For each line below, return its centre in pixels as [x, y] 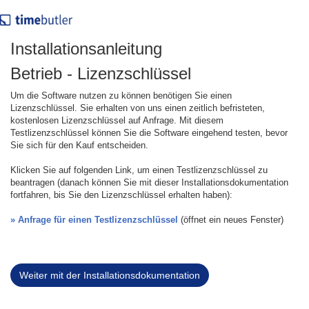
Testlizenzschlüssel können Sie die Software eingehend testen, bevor [149, 133]
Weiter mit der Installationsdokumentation [110, 275]
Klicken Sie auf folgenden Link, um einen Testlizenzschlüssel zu [139, 170]
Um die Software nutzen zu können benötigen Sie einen [121, 96]
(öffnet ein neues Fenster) [231, 220]
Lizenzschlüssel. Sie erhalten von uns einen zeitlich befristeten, [138, 108]
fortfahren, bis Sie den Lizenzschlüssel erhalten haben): [121, 195]
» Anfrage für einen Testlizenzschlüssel [94, 220]
